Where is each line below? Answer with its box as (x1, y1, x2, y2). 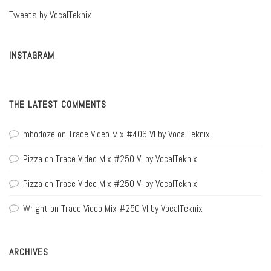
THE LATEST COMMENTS (9, 98, 106, 111)
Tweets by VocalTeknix (9, 8, 91, 22)
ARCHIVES (9, 246, 48, 259)
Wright (23, 202, 48, 215)
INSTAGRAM (9, 49, 54, 62)
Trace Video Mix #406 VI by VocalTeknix (68, 128, 210, 141)
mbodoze (23, 128, 55, 141)
